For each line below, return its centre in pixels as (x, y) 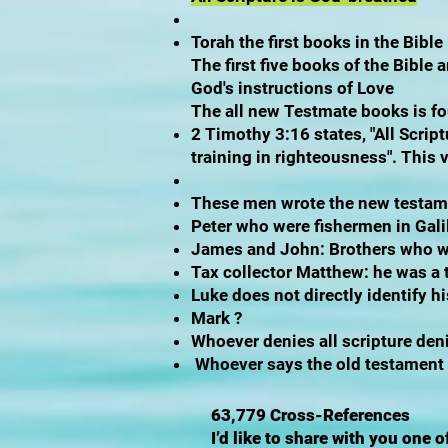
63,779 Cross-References (310, 415)
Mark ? (216, 318)
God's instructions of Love (292, 88)
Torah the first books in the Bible (317, 42)
